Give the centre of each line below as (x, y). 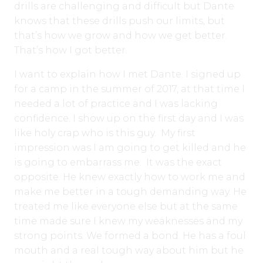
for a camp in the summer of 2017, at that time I (129, 89)
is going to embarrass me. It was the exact (118, 162)
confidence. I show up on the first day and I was (129, 118)
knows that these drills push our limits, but (119, 21)
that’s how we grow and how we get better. (121, 35)
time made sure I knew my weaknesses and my (128, 221)
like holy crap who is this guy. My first (105, 133)
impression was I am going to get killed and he (130, 147)
